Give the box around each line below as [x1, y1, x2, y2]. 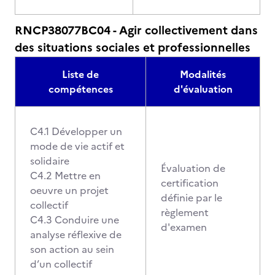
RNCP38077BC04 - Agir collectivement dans [15, 21, 258, 39]
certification [161, 176, 219, 190]
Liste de [62, 67, 99, 82]
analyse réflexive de [30, 227, 122, 242]
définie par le [161, 190, 222, 205]
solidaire [30, 153, 69, 168]
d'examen [161, 220, 207, 234]
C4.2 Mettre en [30, 168, 101, 183]
